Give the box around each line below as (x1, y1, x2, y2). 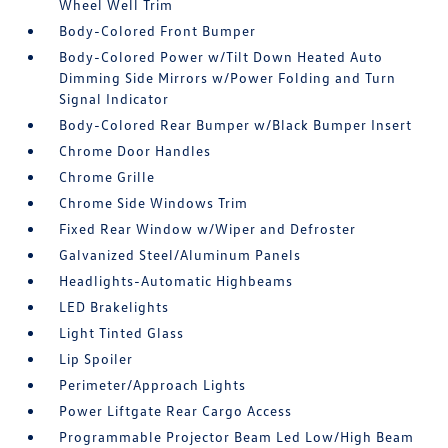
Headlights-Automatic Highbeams (59, 272, 294, 290)
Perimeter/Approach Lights (59, 376, 247, 394)
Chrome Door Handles (59, 142, 212, 160)
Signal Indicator (59, 90, 170, 108)
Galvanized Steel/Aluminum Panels (59, 246, 302, 264)
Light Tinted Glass (59, 324, 185, 342)
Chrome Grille (59, 168, 156, 186)
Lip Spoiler (59, 350, 134, 368)
